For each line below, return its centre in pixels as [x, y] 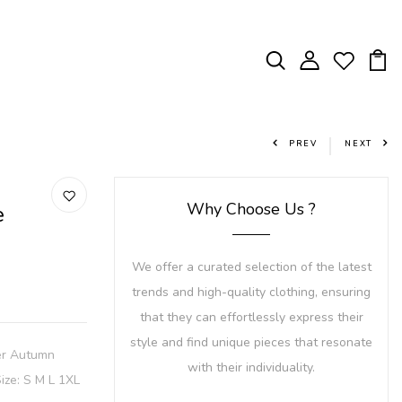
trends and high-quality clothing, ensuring [251, 293]
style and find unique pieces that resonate [251, 343]
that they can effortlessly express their [251, 318]
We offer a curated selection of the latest [251, 267]
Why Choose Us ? [251, 210]
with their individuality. [251, 368]
